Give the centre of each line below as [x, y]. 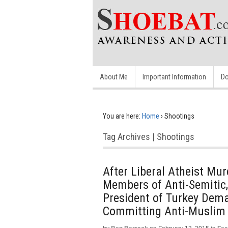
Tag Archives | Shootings [149, 137]
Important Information [174, 77]
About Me [114, 77]
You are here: [122, 116]
